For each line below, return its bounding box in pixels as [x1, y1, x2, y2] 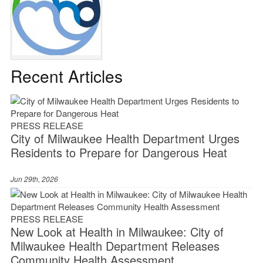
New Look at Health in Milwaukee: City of [10, 223, 224, 241]
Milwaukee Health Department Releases [10, 237, 220, 255]
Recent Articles [10, 64, 123, 88]
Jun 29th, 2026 [10, 174, 58, 184]
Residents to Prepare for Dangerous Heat [10, 144, 227, 161]
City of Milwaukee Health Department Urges [10, 130, 240, 147]
